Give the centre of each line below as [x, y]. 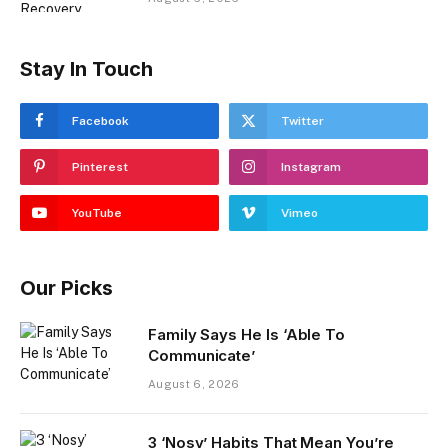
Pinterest [100, 166]
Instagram [311, 166]
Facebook [100, 120]
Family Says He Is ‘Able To [247, 334]
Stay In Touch [86, 68]
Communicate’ [202, 355]
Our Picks [66, 287]
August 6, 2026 [194, 383]
